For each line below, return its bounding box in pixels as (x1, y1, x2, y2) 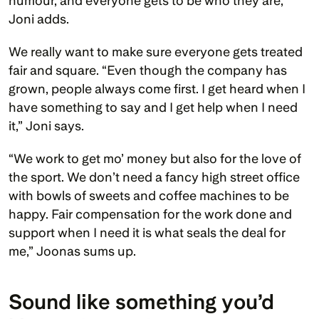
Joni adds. (9, 11, 72, 26)
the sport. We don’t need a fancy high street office (9, 169, 300, 184)
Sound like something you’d (9, 288, 274, 314)
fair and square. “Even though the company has (9, 62, 287, 78)
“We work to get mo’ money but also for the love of (9, 150, 301, 166)
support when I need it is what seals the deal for (9, 224, 286, 240)
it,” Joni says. (9, 117, 84, 133)
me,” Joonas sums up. (9, 243, 136, 258)
